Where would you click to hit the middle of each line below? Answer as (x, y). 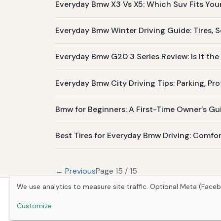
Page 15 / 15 (116, 171)
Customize (34, 206)
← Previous (75, 171)
